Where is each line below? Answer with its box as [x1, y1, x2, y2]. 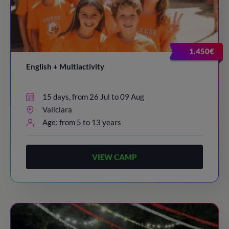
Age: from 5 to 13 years [42, 118, 121, 127]
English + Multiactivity [26, 62, 104, 71]
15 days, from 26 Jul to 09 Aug [42, 92, 144, 101]
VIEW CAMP [92, 152, 137, 162]
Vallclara [42, 105, 72, 114]
